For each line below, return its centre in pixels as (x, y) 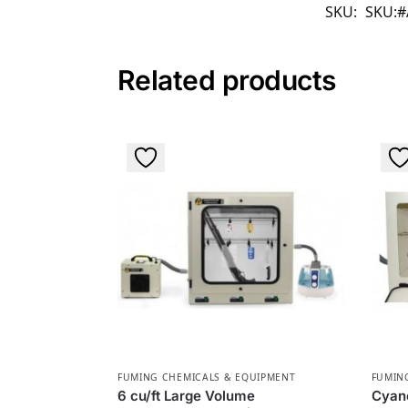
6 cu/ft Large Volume (186, 396)
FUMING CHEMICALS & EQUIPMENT (206, 377)
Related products (226, 81)
